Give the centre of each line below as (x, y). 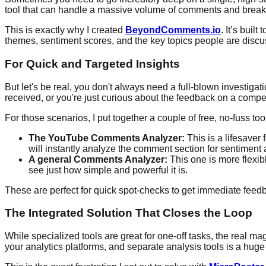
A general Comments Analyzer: (98, 159)
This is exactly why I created (65, 30)
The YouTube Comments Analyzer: (107, 138)
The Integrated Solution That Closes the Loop (129, 213)
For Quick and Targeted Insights (92, 64)
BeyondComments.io (173, 30)
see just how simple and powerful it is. (108, 170)
